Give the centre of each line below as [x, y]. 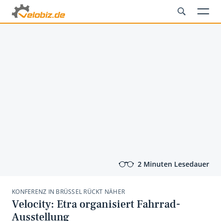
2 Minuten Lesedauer [173, 164]
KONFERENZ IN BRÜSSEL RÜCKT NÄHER [68, 192]
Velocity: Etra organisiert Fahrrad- [96, 204]
